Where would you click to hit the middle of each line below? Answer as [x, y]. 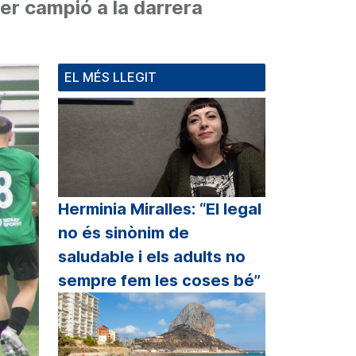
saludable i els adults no [152, 257]
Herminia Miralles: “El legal [160, 209]
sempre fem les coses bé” [159, 281]
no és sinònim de [124, 233]
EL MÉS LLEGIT [110, 77]
